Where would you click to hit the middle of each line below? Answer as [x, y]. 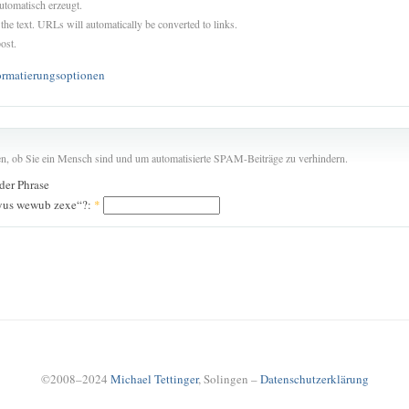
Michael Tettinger [154, 379]
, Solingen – [229, 379]
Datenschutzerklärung [314, 379]
